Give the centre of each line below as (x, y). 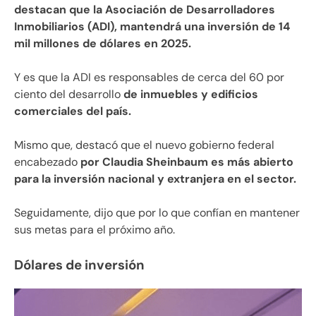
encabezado (47, 162)
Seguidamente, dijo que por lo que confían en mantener (157, 212)
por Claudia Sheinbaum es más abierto (187, 162)
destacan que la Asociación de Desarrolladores (145, 9)
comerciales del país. (73, 111)
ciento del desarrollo (67, 94)
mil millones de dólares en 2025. (103, 43)
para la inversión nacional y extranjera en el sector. (155, 178)
